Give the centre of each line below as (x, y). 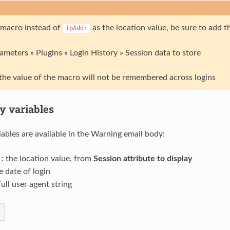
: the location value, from (47, 158)
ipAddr (76, 28)
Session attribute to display (142, 158)
